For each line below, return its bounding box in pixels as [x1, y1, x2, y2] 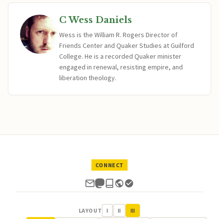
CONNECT [95, 161, 124, 169]
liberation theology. [59, 73, 116, 82]
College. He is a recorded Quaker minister [59, 52, 181, 61]
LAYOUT [78, 207, 102, 214]
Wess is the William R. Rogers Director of [59, 30, 177, 39]
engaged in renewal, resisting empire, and [59, 63, 183, 71]
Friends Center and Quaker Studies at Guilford [59, 41, 194, 50]
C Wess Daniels [59, 15, 132, 25]
